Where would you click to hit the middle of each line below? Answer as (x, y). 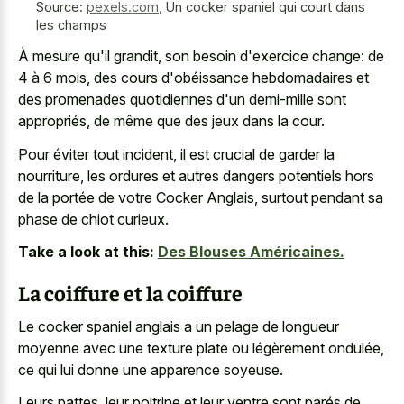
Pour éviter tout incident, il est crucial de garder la (176, 154)
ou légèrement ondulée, (306, 348)
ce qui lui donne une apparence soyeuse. (151, 369)
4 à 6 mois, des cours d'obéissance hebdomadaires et (193, 78)
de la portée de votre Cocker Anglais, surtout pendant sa (201, 197)
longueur (311, 326)
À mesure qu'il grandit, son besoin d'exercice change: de (201, 56)
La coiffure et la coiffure (130, 293)
